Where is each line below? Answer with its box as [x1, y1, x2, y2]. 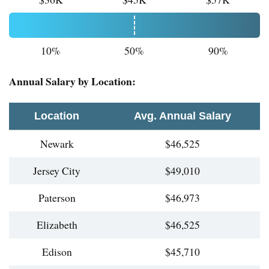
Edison [41, 244, 72, 259]
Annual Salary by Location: [9, 73, 136, 89]
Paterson [38, 190, 76, 205]
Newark [40, 136, 74, 151]
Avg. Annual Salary [133, 110, 231, 122]
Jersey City [33, 163, 80, 178]
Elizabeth [36, 217, 77, 232]
